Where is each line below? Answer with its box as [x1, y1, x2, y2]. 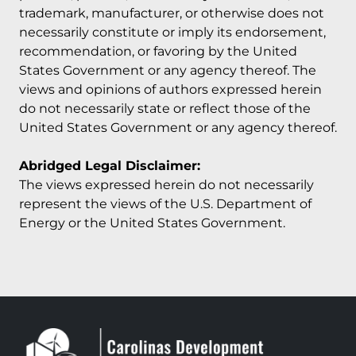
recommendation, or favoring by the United [19, 43, 297, 59]
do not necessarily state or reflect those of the [19, 100, 311, 116]
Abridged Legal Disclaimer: [19, 157, 200, 173]
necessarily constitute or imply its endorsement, [19, 24, 326, 40]
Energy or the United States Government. [19, 215, 285, 230]
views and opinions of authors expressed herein [19, 81, 322, 97]
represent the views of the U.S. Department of [19, 195, 311, 211]
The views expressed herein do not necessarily [19, 176, 314, 192]
